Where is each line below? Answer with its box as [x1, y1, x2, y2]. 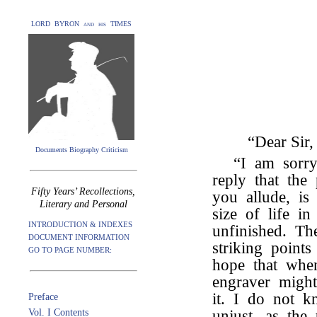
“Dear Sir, [248, 133, 313, 151]
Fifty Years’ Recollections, [31, 186, 135, 197]
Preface [28, 292, 58, 302]
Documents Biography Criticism [35, 146, 128, 154]
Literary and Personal [39, 199, 127, 209]
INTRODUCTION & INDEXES [28, 220, 132, 229]
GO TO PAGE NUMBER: [28, 246, 112, 254]
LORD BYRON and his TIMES [31, 20, 132, 28]
